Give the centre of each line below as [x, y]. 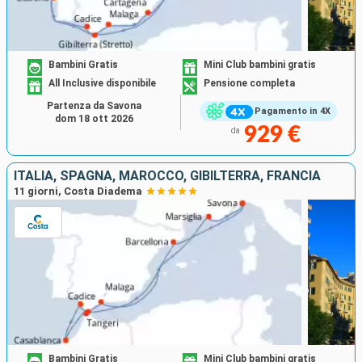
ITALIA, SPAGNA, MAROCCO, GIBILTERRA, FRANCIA [167, 175]
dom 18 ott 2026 [94, 118]
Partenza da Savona [94, 105]
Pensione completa [249, 84]
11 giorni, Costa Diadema [78, 191]
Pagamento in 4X [292, 112]
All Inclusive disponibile [103, 84]
